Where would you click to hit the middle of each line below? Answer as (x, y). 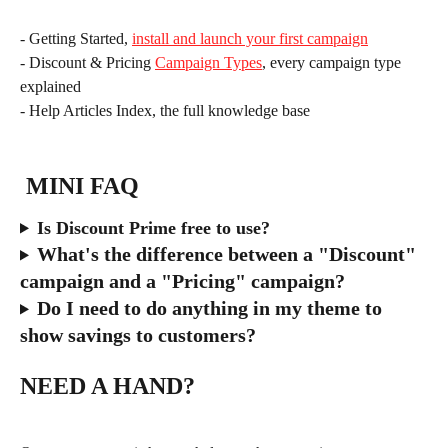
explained (50, 87)
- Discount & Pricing (87, 63)
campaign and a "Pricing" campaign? (182, 280)
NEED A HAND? (107, 386)
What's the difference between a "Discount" (228, 253)
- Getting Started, (76, 38)
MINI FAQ (82, 185)
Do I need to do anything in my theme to (211, 307)
